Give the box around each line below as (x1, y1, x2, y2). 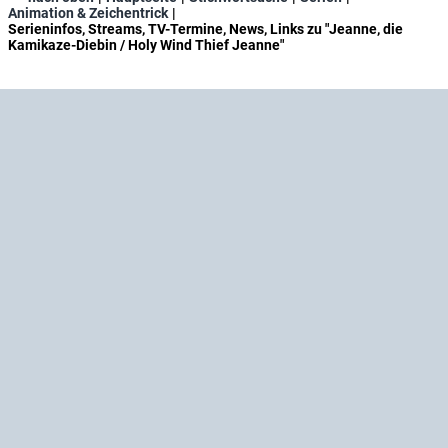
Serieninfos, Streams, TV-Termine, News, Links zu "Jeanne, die (8, 21, 403, 38)
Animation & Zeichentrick (8, 5, 168, 22)
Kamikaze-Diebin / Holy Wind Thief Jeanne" (8, 37, 284, 54)
